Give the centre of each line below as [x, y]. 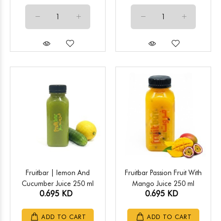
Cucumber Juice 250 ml [58, 184]
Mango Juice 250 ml [163, 184]
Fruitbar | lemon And [58, 173]
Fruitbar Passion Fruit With [163, 173]
